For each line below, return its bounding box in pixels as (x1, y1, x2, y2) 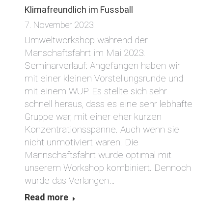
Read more (25, 192, 68, 203)
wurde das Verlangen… (25, 175, 115, 187)
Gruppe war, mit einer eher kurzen (25, 111, 162, 123)
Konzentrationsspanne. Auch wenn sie (25, 124, 179, 136)
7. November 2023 (25, 20, 94, 30)
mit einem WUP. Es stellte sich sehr (25, 85, 167, 97)
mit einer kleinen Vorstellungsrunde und (25, 73, 183, 84)
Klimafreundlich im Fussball (25, 4, 133, 15)
